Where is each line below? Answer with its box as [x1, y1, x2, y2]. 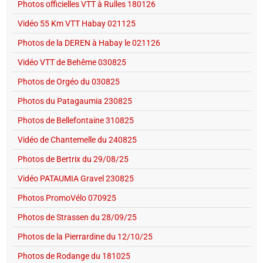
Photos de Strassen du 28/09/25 [18, 212, 137, 222]
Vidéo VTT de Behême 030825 [18, 57, 126, 67]
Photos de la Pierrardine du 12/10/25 [18, 231, 153, 241]
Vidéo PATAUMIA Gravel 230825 [18, 173, 134, 183]
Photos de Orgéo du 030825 [18, 76, 120, 86]
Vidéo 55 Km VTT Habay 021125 [18, 18, 136, 28]
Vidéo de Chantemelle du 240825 [18, 134, 137, 144]
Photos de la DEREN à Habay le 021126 [18, 38, 160, 48]
